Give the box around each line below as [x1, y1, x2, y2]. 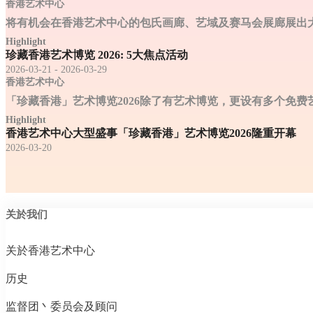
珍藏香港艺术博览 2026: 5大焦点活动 [6, 48, 188, 61]
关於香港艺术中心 [6, 245, 95, 257]
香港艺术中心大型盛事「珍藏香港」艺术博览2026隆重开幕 [6, 126, 296, 139]
